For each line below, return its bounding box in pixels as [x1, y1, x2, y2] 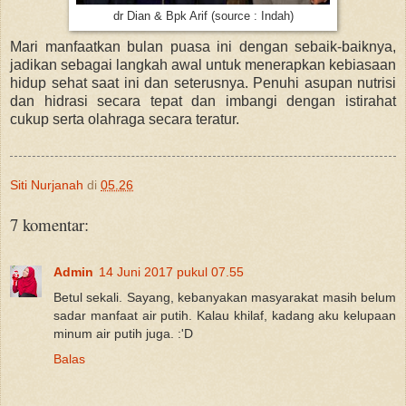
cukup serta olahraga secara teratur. [10, 111, 239, 128]
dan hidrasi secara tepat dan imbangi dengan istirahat [10, 93, 396, 110]
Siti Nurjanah [10, 178, 83, 193]
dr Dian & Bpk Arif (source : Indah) [112, 10, 294, 24]
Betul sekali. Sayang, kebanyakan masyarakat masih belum [53, 290, 396, 305]
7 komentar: [10, 212, 89, 236]
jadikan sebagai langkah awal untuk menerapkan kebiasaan [10, 57, 396, 73]
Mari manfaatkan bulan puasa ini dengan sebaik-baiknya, [10, 39, 396, 55]
